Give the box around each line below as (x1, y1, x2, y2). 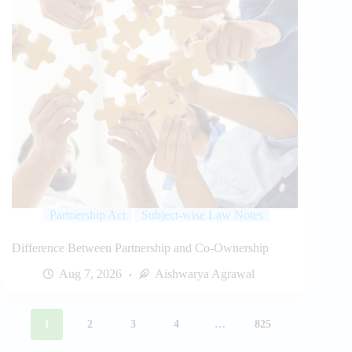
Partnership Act (49, 208, 126, 222)
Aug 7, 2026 (59, 267, 122, 281)
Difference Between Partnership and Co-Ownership (12, 241, 269, 255)
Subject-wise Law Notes (141, 208, 263, 222)
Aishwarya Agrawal (155, 267, 255, 281)
